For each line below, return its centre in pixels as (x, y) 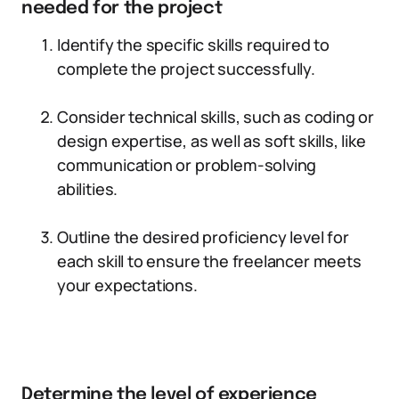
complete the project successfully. (186, 69)
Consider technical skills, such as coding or (216, 117)
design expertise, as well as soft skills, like (212, 141)
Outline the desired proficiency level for (203, 237)
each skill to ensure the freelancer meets (209, 261)
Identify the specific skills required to (193, 45)
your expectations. (127, 285)
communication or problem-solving (187, 165)
